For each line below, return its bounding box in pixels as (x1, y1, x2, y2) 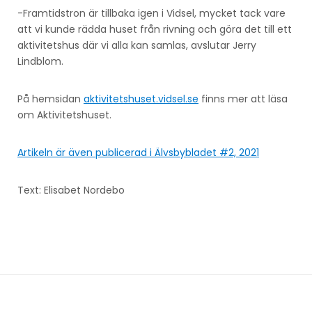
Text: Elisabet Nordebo (17, 182, 125, 197)
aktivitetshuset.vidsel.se (84, 91, 198, 106)
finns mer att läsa (198, 91, 288, 106)
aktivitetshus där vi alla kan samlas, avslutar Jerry (17, 38, 256, 52)
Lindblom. (17, 54, 63, 68)
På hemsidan (17, 91, 84, 106)
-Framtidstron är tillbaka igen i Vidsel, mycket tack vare (17, 6, 286, 20)
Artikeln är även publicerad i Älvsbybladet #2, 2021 (17, 145, 259, 159)
